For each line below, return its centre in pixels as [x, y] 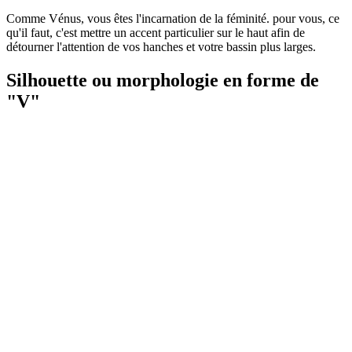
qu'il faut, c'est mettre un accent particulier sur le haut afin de [156, 32]
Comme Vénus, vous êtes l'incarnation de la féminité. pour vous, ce [173, 18]
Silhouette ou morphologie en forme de [163, 80]
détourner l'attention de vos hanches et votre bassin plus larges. [161, 46]
